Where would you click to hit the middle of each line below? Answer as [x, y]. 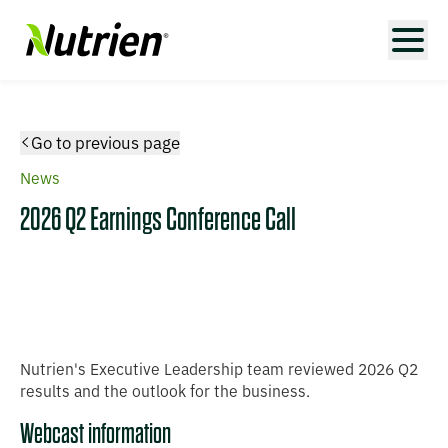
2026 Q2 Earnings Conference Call [158, 220]
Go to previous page [105, 142]
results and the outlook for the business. [165, 391]
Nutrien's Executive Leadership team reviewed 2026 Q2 [219, 369]
